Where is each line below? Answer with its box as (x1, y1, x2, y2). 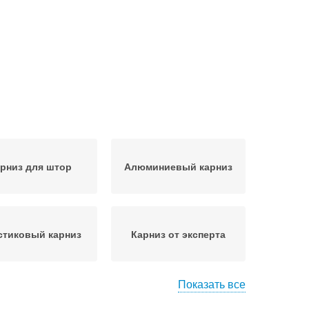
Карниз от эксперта (131, 227, 226, 241)
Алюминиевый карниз (124, 159, 232, 173)
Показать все (178, 276, 246, 292)
